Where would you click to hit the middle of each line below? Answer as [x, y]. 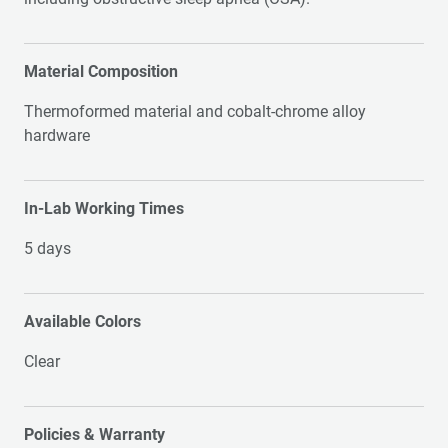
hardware [57, 135]
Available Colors [82, 321]
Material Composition [101, 71]
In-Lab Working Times [104, 208]
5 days [47, 248]
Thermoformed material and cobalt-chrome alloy [195, 111]
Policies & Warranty [94, 434]
